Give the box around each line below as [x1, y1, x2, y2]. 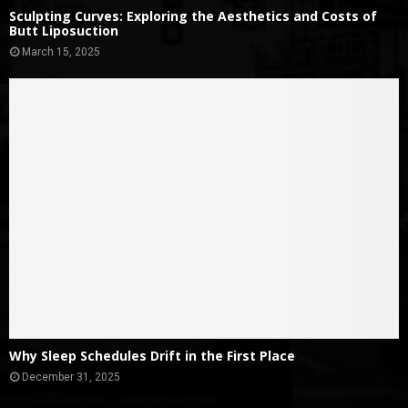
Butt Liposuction [9, 22, 118, 40]
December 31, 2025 [22, 370, 120, 383]
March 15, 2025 [22, 46, 100, 59]
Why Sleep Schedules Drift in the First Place [9, 346, 295, 364]
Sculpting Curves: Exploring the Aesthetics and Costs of [9, 7, 377, 25]
